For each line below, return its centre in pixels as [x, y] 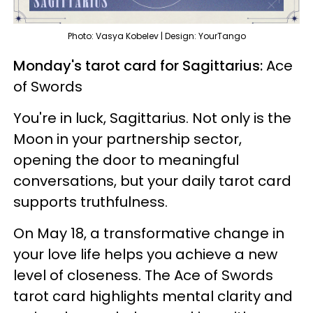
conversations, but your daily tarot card [152, 181]
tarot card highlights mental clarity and [153, 296]
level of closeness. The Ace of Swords [143, 275]
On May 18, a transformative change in [149, 233]
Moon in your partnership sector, [128, 139]
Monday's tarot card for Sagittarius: [140, 65]
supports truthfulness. [90, 202]
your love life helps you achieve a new [145, 254]
